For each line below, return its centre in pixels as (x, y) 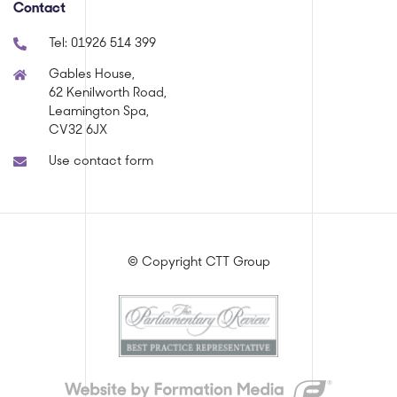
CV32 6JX (78, 131)
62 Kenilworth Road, (108, 94)
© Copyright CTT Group (198, 263)
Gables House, (92, 75)
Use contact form (101, 162)
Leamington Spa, (99, 113)
